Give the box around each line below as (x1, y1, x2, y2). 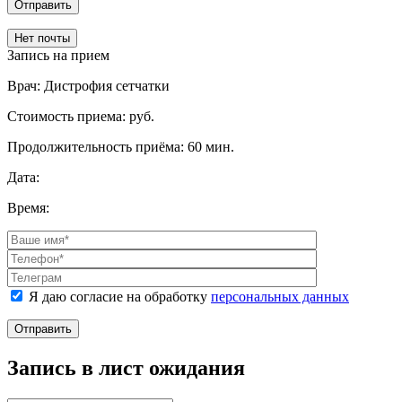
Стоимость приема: (7, 108, 126, 124)
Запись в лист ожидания (7, 355, 245, 380)
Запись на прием (7, 47, 109, 63)
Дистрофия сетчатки (44, 77, 170, 93)
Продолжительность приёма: (7, 138, 184, 154)
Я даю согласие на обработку (29, 288, 211, 304)
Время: (7, 199, 49, 215)
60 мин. (184, 138, 234, 154)
